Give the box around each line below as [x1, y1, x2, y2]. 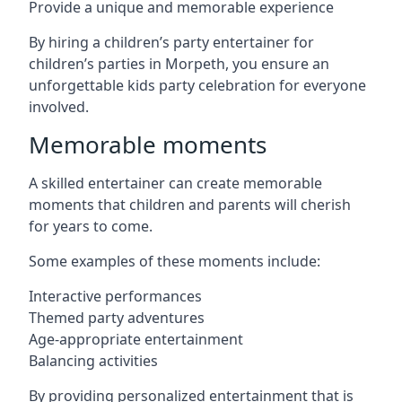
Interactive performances [29, 286, 202, 306]
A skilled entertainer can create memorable [29, 173, 322, 193]
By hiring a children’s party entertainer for [29, 32, 314, 52]
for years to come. [29, 216, 153, 236]
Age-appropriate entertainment [29, 329, 243, 349]
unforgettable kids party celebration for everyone [29, 75, 366, 95]
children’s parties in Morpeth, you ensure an [29, 54, 329, 74]
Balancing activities [29, 351, 158, 371]
